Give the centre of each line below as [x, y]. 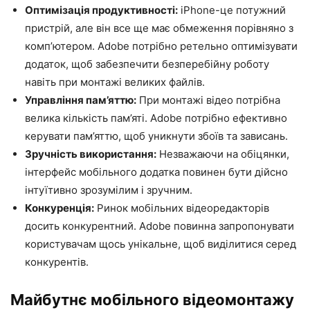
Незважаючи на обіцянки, [223, 154]
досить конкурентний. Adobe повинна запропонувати [159, 226]
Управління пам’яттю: [81, 100]
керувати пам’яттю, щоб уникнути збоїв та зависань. [156, 136]
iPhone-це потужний [232, 10]
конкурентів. [57, 262]
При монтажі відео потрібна [208, 100]
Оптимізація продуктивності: [101, 10]
